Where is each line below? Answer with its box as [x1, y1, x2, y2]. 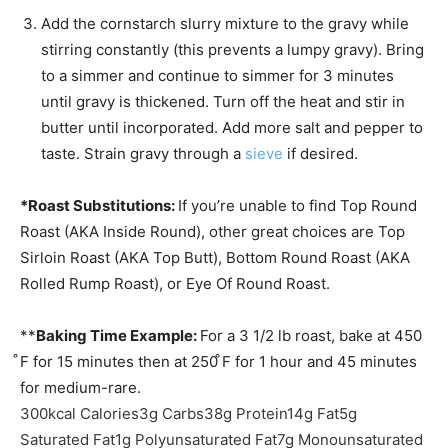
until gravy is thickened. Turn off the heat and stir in [41, 92, 405, 112]
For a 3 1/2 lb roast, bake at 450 [200, 326, 422, 346]
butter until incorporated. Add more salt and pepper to [41, 118, 423, 138]
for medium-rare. [20, 378, 141, 398]
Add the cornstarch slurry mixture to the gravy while [41, 14, 409, 34]
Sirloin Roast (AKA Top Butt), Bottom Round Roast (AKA [20, 248, 410, 268]
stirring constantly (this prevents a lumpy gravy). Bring [41, 40, 424, 60]
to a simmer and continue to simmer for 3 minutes [41, 66, 394, 86]
